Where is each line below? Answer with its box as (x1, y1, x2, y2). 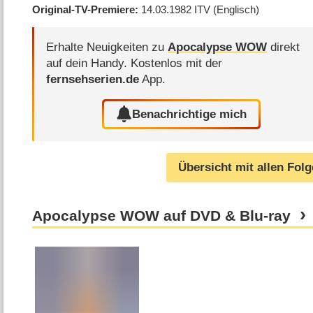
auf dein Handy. (46, 57, 131, 71)
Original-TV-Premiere (32, 3, 136, 15)
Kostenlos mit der (131, 57, 223, 71)
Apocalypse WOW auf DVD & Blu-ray (32, 208, 291, 225)
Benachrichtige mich (132, 107, 247, 121)
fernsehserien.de (46, 73, 140, 87)
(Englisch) (213, 3, 260, 15)
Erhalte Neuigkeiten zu (46, 41, 168, 54)
